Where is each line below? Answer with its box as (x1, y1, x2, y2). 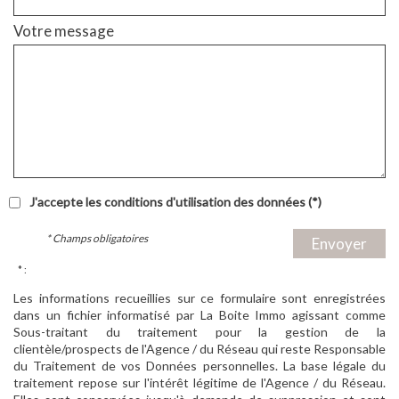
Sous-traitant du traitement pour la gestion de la (13, 324, 386, 340)
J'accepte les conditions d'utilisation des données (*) (29, 194, 322, 210)
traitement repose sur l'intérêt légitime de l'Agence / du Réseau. (13, 375, 386, 391)
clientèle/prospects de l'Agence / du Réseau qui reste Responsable (13, 341, 386, 357)
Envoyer (311, 234, 367, 254)
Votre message (13, 21, 114, 41)
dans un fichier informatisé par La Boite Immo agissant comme (13, 307, 386, 323)
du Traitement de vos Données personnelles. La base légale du (13, 358, 386, 374)
